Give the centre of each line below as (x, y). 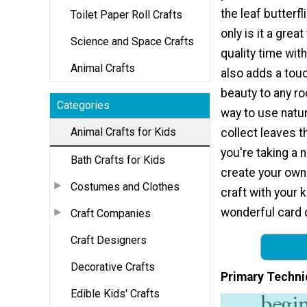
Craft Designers (109, 240)
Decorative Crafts (113, 267)
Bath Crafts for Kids (118, 160)
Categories (83, 105)
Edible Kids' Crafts (115, 293)
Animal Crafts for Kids (123, 132)
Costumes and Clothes (125, 186)
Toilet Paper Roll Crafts (126, 14)
